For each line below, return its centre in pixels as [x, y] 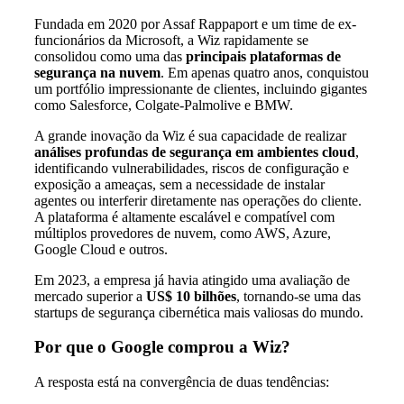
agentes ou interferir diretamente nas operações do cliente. [198, 200]
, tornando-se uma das [298, 296]
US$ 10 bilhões [191, 296]
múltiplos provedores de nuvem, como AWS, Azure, [183, 233]
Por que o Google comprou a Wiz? [162, 347]
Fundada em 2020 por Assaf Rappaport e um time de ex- [195, 23]
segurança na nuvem [97, 72]
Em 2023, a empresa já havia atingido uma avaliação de [192, 280]
